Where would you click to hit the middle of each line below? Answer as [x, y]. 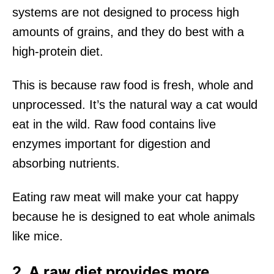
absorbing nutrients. [66, 163]
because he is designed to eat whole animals [134, 216]
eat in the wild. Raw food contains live [114, 124]
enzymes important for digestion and [111, 143]
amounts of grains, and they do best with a [128, 31]
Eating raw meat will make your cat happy [125, 197]
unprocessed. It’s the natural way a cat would [135, 104]
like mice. [38, 236]
